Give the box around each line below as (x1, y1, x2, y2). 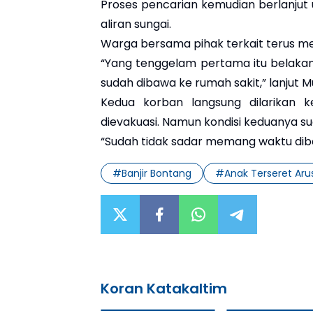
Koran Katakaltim (101, 278, 227, 298)
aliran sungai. (101, 15, 171, 32)
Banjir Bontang (122, 166, 191, 180)
